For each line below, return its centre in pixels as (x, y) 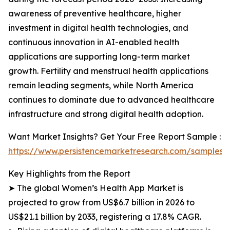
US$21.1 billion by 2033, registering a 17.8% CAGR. (105, 217)
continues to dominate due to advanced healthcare (111, 100)
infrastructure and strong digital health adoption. (106, 114)
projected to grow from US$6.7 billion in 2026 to (101, 202)
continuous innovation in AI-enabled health (94, 42)
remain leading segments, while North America (101, 85)
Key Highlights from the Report (69, 174)
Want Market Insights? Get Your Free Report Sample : (114, 137)
